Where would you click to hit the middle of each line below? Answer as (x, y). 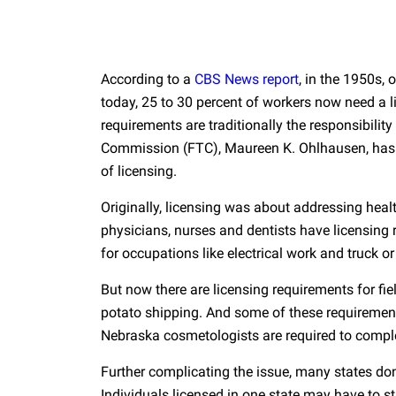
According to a (148, 79)
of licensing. (139, 171)
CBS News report (247, 79)
